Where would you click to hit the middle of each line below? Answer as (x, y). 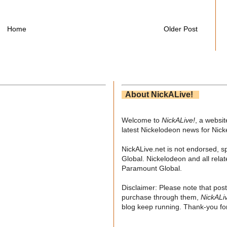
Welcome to (142, 120)
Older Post (181, 29)
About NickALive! (160, 94)
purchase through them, (161, 197)
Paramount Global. (152, 168)
